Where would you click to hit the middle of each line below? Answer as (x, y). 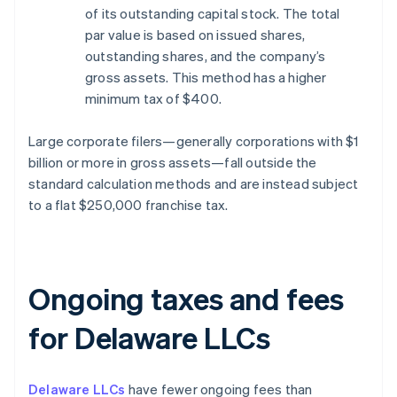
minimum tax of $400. (153, 99)
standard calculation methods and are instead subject (194, 184)
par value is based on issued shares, (195, 35)
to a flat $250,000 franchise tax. (128, 205)
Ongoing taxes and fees (186, 299)
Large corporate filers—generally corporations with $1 (194, 141)
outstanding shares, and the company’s (206, 56)
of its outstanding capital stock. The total (213, 14)
